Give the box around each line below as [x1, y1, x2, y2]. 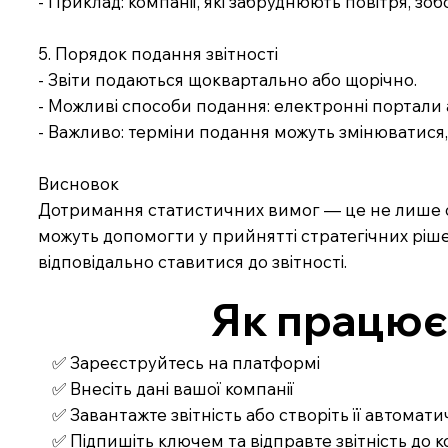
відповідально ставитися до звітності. [38, 250, 348, 272]
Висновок [38, 172, 120, 194]
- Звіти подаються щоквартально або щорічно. [38, 68, 418, 90]
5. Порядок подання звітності [38, 42, 279, 64]
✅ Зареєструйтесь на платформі [52, 351, 321, 373]
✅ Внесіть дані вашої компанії [52, 377, 295, 399]
